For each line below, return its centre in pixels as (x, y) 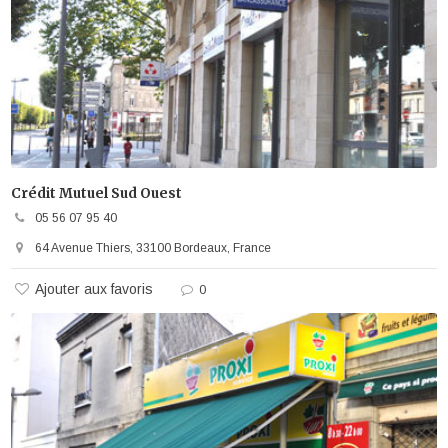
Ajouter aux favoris (94, 288)
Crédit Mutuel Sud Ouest (97, 193)
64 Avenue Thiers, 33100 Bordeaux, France (153, 247)
